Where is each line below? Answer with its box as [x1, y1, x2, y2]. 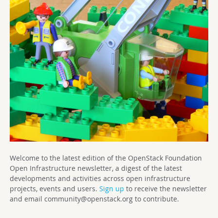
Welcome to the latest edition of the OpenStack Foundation [10, 153, 202, 163]
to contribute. [133, 194, 179, 203]
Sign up [99, 184, 124, 193]
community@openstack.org [44, 194, 133, 203]
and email [10, 194, 44, 203]
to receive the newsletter [124, 184, 207, 193]
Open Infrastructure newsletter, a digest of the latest [10, 163, 182, 173]
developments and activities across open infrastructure [10, 174, 190, 183]
